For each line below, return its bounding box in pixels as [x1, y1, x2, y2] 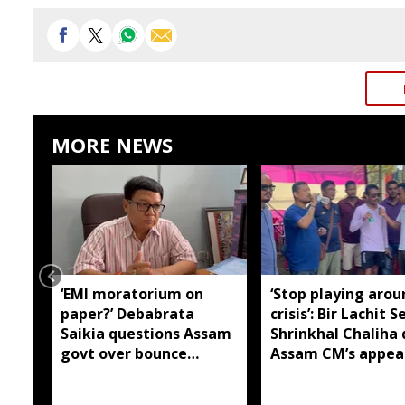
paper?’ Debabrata [61, 303, 194, 324]
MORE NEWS [52, 131, 173, 158]
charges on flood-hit [61, 363, 207, 383]
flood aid [269, 363, 334, 383]
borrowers [61, 382, 136, 403]
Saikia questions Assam [61, 323, 231, 344]
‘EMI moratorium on [61, 283, 203, 304]
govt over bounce [61, 343, 187, 363]
